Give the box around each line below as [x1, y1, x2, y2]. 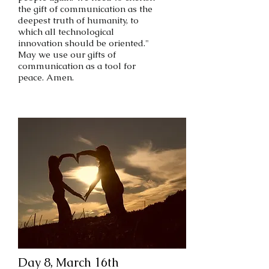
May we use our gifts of [18, 49, 116, 60]
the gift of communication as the [18, 3, 153, 14]
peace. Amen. [18, 71, 74, 83]
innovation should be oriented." [18, 37, 149, 49]
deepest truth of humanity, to [18, 14, 139, 26]
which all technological [18, 26, 114, 37]
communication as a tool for [18, 60, 136, 71]
